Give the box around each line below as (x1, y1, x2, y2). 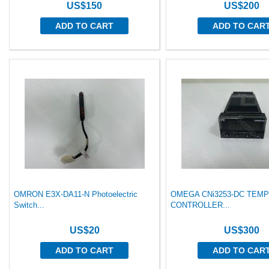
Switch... (14, 201, 44, 210)
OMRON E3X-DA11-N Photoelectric (14, 190, 138, 199)
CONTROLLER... (171, 201, 231, 210)
